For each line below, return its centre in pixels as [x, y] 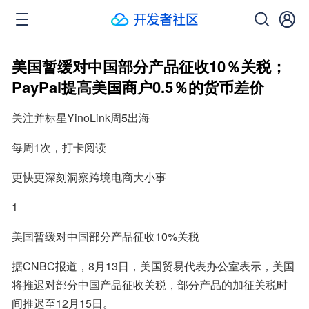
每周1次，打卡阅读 [59, 147]
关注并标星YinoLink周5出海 [81, 118]
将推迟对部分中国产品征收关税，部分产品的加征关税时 [150, 285]
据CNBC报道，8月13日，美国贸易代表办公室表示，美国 [153, 266]
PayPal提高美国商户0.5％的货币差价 [138, 87]
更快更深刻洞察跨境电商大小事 [89, 177]
